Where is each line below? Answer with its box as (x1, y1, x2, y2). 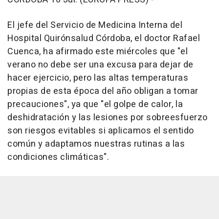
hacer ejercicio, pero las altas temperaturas (7, 71, 188, 85)
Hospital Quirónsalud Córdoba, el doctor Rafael (7, 31, 200, 45)
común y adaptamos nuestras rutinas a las (7, 137, 185, 151)
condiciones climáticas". (7, 150, 109, 164)
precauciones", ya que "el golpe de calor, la (7, 97, 183, 111)
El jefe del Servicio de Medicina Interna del (7, 18, 182, 32)
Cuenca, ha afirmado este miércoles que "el (7, 44, 188, 58)
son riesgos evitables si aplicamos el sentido (7, 124, 194, 137)
